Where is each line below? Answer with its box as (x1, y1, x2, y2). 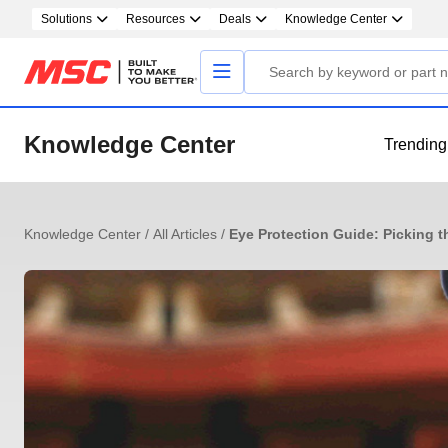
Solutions (41, 12, 92, 26)
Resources (126, 12, 185, 26)
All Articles (153, 226, 221, 242)
